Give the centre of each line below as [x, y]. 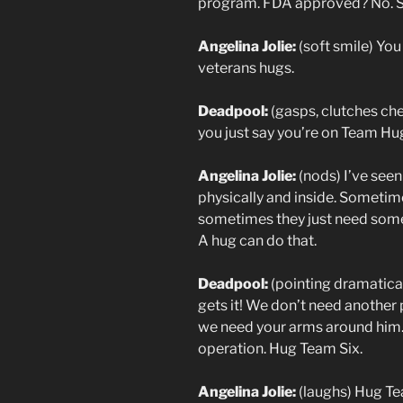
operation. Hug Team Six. [280, 348]
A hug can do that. [257, 240]
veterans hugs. [246, 67]
